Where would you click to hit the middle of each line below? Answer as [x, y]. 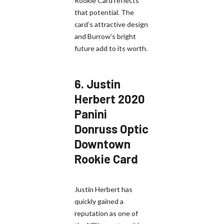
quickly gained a [99, 201]
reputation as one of [106, 213]
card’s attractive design [111, 24]
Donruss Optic [111, 128]
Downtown [102, 143]
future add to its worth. [111, 48]
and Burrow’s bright [105, 36]
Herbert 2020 [110, 98]
